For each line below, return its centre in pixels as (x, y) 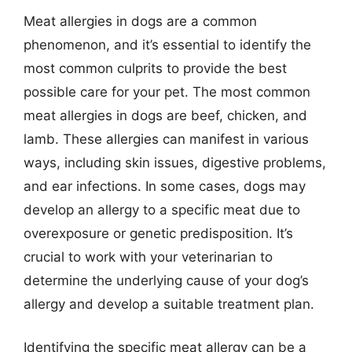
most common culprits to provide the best (155, 68)
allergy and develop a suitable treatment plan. (169, 304)
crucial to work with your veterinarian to (148, 257)
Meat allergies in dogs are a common (140, 21)
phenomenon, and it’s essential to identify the (167, 44)
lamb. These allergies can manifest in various (166, 139)
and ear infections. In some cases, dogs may (165, 186)
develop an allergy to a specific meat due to (162, 209)
